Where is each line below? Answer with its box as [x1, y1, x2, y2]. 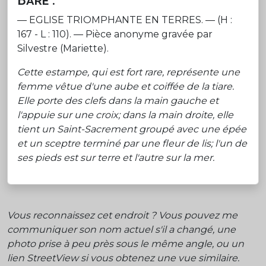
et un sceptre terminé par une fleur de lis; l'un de [17, 137, 247, 149]
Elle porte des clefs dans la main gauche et [17, 94, 218, 106]
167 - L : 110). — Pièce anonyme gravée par [17, 28, 213, 40]
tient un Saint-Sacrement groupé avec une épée [17, 123, 246, 135]
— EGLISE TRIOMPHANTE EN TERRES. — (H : [17, 14, 232, 26]
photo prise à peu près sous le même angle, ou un [7, 237, 244, 249]
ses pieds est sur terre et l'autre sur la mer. [17, 151, 214, 163]
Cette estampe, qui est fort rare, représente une [17, 66, 240, 78]
